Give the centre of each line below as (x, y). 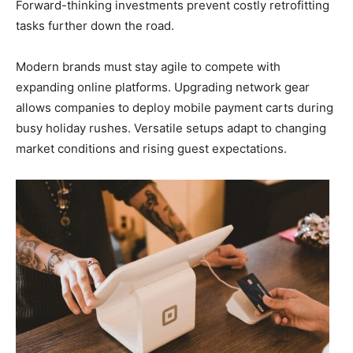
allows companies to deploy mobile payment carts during (175, 107)
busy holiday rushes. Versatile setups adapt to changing (171, 128)
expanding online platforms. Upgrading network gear (163, 87)
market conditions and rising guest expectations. (151, 148)
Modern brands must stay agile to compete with (148, 66)
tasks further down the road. (95, 25)
